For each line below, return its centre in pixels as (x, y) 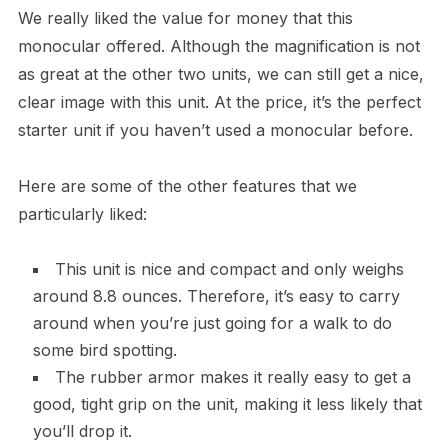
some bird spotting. (104, 350)
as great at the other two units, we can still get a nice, (220, 74)
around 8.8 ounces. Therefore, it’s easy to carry (216, 296)
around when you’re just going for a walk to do (212, 323)
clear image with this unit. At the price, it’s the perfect (219, 102)
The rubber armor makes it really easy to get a (232, 377)
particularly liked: (82, 214)
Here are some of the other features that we (187, 186)
